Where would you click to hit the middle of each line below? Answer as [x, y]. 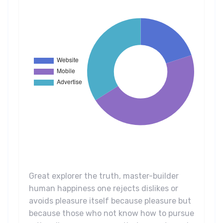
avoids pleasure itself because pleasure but [110, 201]
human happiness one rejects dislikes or [104, 189]
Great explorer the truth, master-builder [104, 176]
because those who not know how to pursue [111, 214]
